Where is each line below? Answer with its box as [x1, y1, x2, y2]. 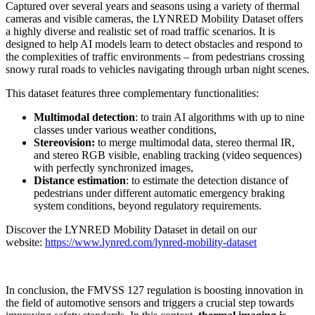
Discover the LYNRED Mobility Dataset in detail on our [6, 223, 257, 236]
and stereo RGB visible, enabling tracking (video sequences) [34, 148, 302, 161]
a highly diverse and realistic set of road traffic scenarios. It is [6, 25, 275, 37]
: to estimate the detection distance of [126, 174, 288, 186]
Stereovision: [34, 136, 95, 148]
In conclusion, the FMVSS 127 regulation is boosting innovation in [6, 283, 303, 296]
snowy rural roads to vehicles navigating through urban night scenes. [6, 63, 309, 75]
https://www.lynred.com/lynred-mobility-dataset [45, 236, 257, 248]
